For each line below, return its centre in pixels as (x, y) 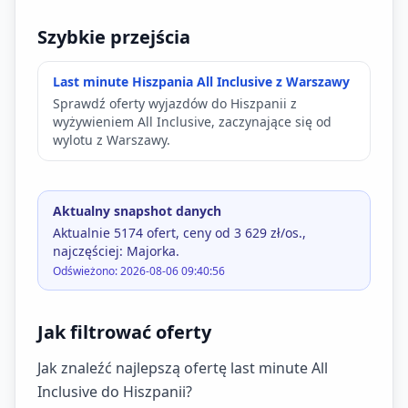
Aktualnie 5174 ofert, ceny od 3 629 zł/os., (179, 233)
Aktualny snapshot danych (137, 211)
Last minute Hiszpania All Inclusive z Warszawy (201, 82)
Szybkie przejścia (114, 37)
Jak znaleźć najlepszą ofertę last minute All (183, 368)
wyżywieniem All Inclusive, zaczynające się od (192, 122)
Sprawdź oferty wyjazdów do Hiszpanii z (175, 103)
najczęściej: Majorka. (116, 251)
